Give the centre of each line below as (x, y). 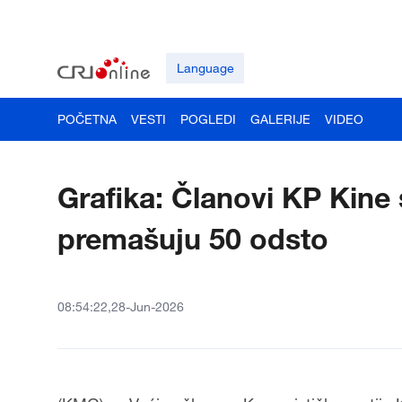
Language (205, 68)
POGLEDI (208, 119)
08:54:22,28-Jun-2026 (121, 306)
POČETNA (87, 119)
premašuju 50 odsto (193, 238)
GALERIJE (280, 119)
